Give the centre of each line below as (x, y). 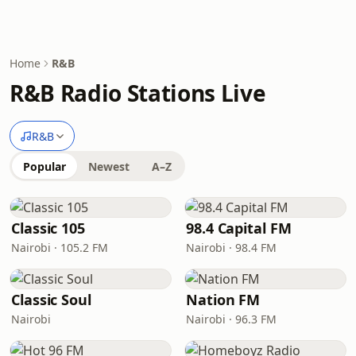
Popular (44, 166)
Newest (109, 166)
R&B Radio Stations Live (138, 93)
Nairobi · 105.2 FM (60, 248)
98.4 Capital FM (239, 228)
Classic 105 (48, 228)
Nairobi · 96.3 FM (231, 319)
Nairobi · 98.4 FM (231, 248)
